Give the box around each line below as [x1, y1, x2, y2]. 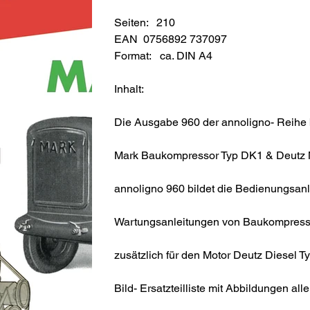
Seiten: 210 [114, 15, 176, 29]
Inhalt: [114, 82, 145, 95]
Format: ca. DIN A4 [114, 48, 213, 62]
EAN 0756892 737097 [114, 32, 228, 46]
